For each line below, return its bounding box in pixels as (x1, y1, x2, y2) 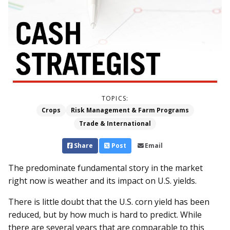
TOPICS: (101, 94, 129, 103)
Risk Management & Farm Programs (70, 106, 189, 115)
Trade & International (79, 119, 151, 128)
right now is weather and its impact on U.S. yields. (8, 175, 199, 187)
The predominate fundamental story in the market (8, 162, 203, 174)
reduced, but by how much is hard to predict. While (8, 209, 202, 221)
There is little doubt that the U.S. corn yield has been (8, 196, 209, 208)
